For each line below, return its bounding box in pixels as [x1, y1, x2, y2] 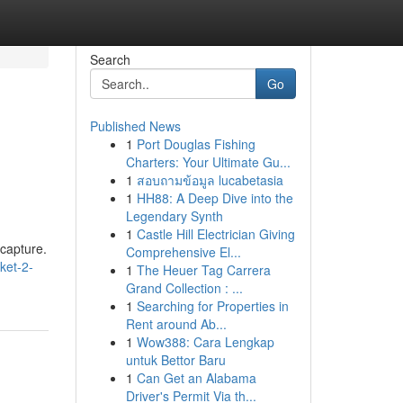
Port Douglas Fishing [136, 135, 255, 153]
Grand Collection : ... [125, 279, 243, 297]
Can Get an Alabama [136, 369, 256, 387]
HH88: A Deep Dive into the [136, 189, 293, 207]
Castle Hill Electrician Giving [136, 225, 295, 243]
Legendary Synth [125, 207, 223, 225]
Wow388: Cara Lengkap [136, 333, 274, 351]
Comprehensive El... [125, 243, 241, 261]
